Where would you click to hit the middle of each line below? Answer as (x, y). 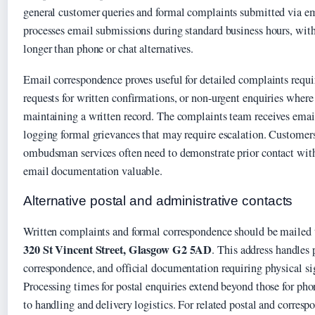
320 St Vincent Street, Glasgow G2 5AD (118, 249)
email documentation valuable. (93, 171)
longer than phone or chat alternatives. (109, 49)
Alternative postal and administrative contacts (158, 200)
